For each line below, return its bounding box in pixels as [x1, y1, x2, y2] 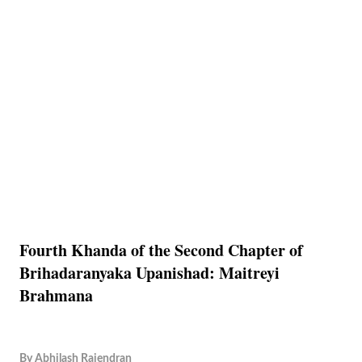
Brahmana [19, 284, 93, 307]
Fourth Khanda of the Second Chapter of [19, 238, 303, 262]
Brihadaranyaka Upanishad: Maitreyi [19, 261, 280, 284]
